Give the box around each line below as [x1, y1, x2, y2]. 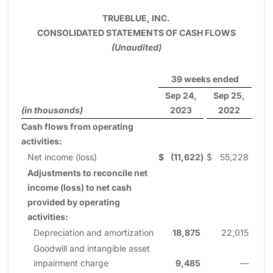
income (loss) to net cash [27, 182, 132, 193]
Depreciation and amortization [34, 227, 154, 238]
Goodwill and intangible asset [34, 243, 150, 253]
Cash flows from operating [21, 121, 133, 132]
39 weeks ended [171, 73, 239, 84]
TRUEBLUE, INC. [102, 12, 170, 23]
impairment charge [34, 257, 108, 268]
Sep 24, [165, 90, 197, 101]
